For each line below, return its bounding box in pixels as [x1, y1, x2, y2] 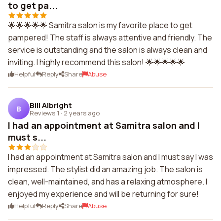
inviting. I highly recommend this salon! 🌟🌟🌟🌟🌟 [8, 57, 185, 68]
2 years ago [64, 108, 100, 117]
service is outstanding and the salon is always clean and [8, 44, 207, 55]
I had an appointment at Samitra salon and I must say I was [8, 151, 213, 162]
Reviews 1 [30, 108, 59, 117]
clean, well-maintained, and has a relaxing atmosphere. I [8, 176, 207, 187]
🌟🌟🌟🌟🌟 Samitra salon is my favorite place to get [8, 20, 192, 31]
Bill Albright [30, 100, 72, 110]
